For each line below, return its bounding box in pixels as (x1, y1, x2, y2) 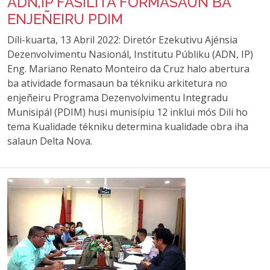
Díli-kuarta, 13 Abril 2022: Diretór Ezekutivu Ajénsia (7, 33, 237, 46)
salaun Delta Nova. (7, 134, 92, 148)
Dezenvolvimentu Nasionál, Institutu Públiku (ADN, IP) (7, 48, 253, 61)
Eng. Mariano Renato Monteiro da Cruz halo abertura (7, 62, 250, 75)
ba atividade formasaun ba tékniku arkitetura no (7, 77, 227, 90)
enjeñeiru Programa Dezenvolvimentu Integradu (7, 91, 228, 104)
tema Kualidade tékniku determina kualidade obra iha (7, 120, 248, 133)
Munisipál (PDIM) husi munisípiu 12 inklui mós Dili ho (7, 105, 248, 119)
